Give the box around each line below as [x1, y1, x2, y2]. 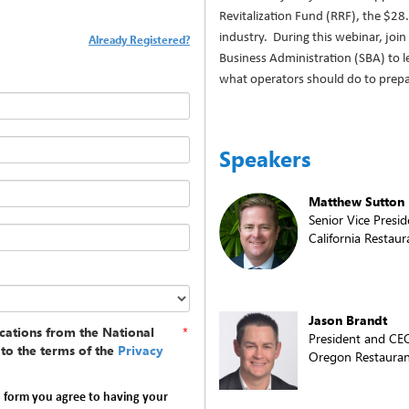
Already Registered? [89, 32, 190, 47]
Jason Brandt [309, 311, 387, 330]
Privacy [118, 341, 163, 360]
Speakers [219, 143, 311, 174]
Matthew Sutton [309, 193, 404, 211]
